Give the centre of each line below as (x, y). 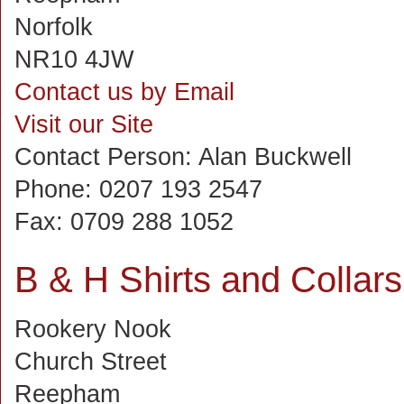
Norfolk (54, 27)
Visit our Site (84, 124)
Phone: (57, 189)
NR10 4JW (74, 60)
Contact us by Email (124, 92)
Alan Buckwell (275, 157)
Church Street (91, 362)
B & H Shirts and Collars (208, 280)
